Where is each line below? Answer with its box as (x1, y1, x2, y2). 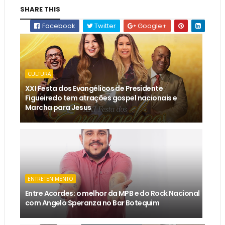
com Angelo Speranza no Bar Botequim (25, 197, 160, 208)
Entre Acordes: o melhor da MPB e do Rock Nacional (25, 188, 200, 198)
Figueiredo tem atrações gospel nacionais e (25, 92, 177, 103)
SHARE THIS (20, 4, 60, 14)
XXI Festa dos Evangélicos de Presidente (25, 83, 163, 93)
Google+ (136, 21, 167, 31)
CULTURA (27, 70, 51, 77)
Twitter (93, 21, 117, 31)
